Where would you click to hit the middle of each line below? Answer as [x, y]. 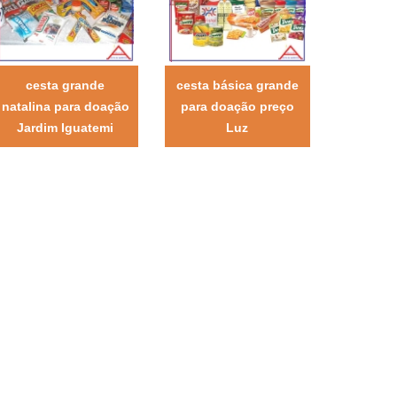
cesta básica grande [237, 85]
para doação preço [237, 106]
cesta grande [66, 85]
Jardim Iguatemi [66, 127]
